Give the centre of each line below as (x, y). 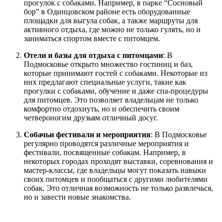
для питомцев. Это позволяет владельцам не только (111, 100)
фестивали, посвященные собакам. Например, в (105, 152)
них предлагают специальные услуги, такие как (105, 82)
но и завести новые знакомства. (77, 197)
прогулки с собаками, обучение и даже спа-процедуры (116, 91)
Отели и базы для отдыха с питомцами (93, 55)
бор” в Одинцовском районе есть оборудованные (107, 11)
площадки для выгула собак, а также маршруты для (111, 20)
